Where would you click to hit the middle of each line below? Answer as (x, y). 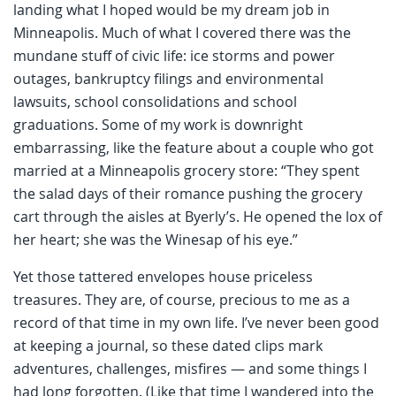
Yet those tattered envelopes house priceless (163, 276)
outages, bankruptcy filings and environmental (168, 78)
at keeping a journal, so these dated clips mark (168, 345)
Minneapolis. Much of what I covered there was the (182, 32)
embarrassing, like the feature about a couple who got (194, 147)
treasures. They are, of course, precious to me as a (182, 299)
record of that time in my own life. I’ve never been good (196, 322)
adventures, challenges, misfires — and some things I (190, 368)
